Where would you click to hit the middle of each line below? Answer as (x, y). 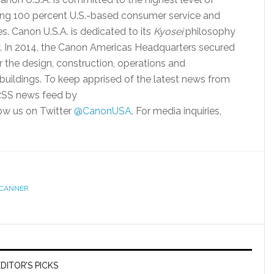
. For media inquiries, (176, 111)
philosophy (210, 31)
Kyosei (168, 31)
